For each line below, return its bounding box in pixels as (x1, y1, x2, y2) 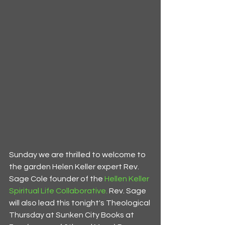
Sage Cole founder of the (9, 175, 104, 183)
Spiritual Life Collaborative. (9, 187, 107, 195)
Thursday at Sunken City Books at (9, 211, 136, 219)
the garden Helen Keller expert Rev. (9, 163, 141, 171)
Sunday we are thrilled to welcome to (9, 151, 147, 159)
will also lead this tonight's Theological (9, 199, 152, 207)
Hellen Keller (104, 175, 151, 183)
